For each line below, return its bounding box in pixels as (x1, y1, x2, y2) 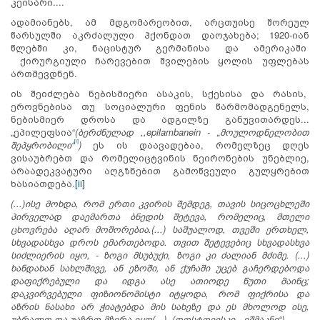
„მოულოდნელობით (217, 124, 310, 139)
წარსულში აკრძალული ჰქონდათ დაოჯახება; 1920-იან (11, 27, 309, 41)
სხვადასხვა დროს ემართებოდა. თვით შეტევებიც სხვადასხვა (11, 234, 309, 249)
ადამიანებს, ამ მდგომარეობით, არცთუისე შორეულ (11, 14, 309, 29)
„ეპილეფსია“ (11, 124, 75, 139)
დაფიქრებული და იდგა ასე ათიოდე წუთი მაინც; (11, 273, 309, 287)
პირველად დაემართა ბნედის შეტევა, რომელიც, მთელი (11, 209, 309, 223)
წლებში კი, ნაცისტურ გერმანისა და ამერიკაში (11, 40, 309, 54)
